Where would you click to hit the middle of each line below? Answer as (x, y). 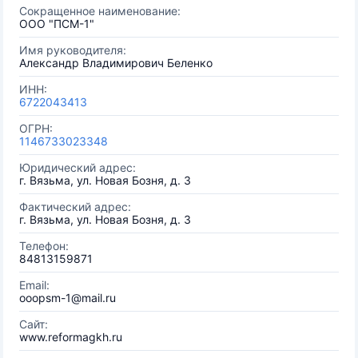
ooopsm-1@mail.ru (68, 298)
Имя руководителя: (73, 50)
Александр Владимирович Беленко (116, 63)
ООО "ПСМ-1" (57, 24)
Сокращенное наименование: (100, 11)
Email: (34, 285)
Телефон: (44, 246)
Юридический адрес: (78, 167)
